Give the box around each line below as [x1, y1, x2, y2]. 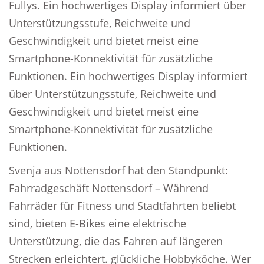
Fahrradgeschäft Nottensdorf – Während [9, 181, 209, 195]
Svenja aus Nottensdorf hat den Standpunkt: [9, 163, 228, 177]
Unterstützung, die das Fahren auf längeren [9, 234, 223, 248]
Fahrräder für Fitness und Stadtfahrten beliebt [9, 199, 236, 213]
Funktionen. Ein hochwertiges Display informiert [9, 69, 247, 83]
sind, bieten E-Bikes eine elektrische [9, 216, 186, 230]
